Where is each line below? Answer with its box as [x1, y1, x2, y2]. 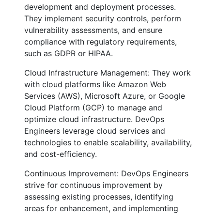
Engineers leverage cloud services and [24, 126, 165, 136]
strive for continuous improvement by [24, 180, 163, 190]
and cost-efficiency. [24, 149, 97, 159]
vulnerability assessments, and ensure [24, 25, 162, 35]
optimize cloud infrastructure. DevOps [24, 114, 164, 124]
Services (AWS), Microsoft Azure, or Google [24, 91, 185, 101]
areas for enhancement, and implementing [24, 203, 178, 213]
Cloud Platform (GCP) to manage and [24, 103, 162, 112]
